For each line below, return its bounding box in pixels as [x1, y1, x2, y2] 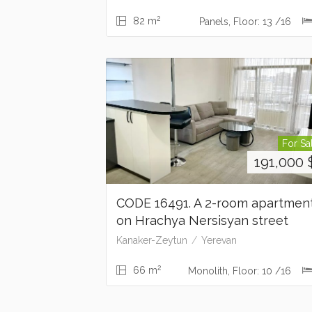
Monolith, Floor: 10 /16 [187, 265, 294, 277]
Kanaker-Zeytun [116, 235, 187, 247]
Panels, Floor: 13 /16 [198, 16, 294, 28]
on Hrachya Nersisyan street [116, 213, 288, 228]
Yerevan [201, 235, 237, 247]
